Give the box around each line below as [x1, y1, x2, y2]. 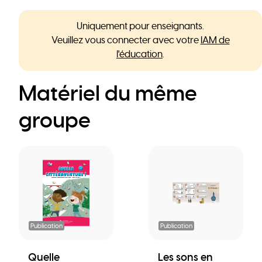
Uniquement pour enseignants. [77, 20, 204, 32]
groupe [19, 106, 91, 134]
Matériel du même [19, 80, 197, 107]
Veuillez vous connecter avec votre [51, 34, 201, 46]
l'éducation [116, 48, 163, 60]
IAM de [200, 34, 230, 46]
